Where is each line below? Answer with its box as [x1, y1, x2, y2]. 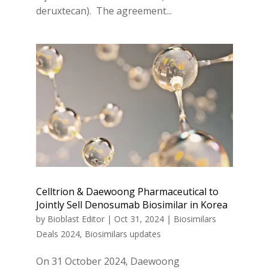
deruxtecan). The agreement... [35, 4, 172, 17]
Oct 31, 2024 [113, 213, 164, 225]
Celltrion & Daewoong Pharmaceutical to [35, 185, 219, 199]
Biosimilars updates [84, 228, 161, 240]
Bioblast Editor [47, 213, 104, 225]
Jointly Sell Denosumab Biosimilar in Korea [35, 198, 228, 212]
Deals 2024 [35, 228, 80, 240]
